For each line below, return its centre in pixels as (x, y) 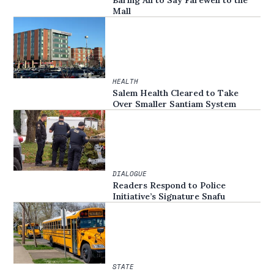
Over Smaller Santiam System (175, 104)
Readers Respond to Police (169, 186)
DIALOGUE (130, 174)
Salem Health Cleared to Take (176, 93)
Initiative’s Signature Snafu (169, 197)
